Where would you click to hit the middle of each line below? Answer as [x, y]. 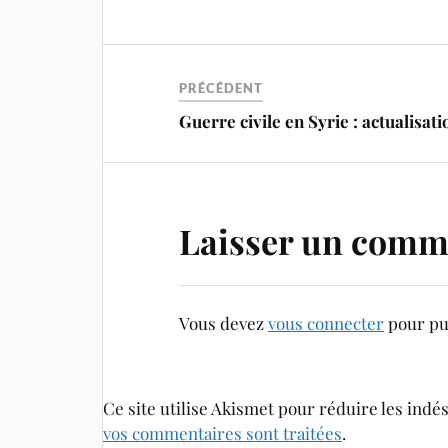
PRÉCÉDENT [221, 88]
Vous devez [224, 323]
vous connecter [326, 323]
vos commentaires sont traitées [222, 433]
